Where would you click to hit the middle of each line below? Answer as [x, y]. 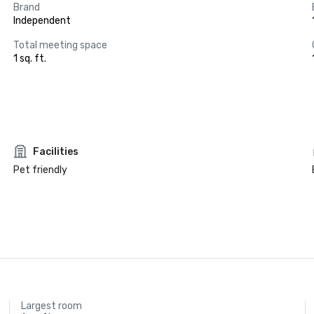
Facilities [55, 151]
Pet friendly [40, 170]
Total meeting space [60, 45]
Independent [42, 21]
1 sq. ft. [29, 59]
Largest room [52, 306]
